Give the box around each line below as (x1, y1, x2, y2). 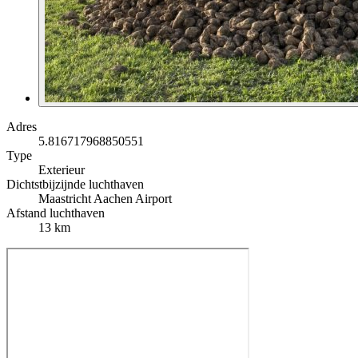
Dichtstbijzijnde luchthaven (6, 177, 144, 191)
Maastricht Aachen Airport (38, 191, 172, 205)
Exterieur (38, 162, 85, 177)
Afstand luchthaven (6, 205, 105, 220)
